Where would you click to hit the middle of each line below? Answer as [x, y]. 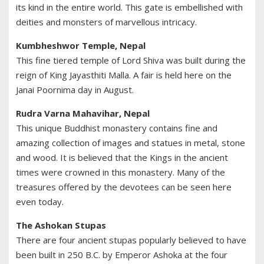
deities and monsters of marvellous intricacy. [106, 22]
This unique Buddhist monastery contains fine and [117, 128]
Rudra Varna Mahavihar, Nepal [83, 113]
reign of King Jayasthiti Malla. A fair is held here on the [124, 75]
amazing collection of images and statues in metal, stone [131, 143]
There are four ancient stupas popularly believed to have [131, 240]
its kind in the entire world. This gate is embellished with [129, 7]
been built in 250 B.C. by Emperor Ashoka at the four [122, 255]
